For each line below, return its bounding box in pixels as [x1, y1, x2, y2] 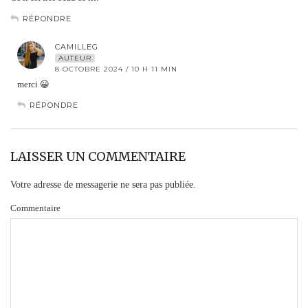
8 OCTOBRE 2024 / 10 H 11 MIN [55, 64, 177, 74]
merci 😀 [17, 78, 49, 89]
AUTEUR [58, 53, 91, 63]
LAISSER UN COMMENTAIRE [10, 148, 186, 164]
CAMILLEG [55, 41, 98, 52]
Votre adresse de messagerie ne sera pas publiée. [10, 179, 196, 190]
